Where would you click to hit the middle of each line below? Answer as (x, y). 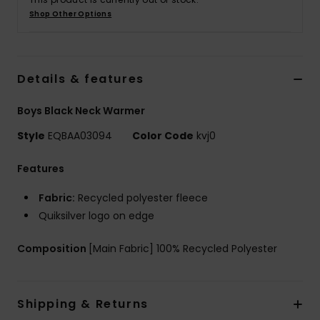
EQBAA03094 (80, 136)
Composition (53, 249)
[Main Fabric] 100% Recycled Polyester (183, 249)
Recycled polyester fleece (141, 198)
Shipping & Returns (83, 304)
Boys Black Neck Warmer (81, 111)
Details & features (81, 79)
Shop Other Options (71, 14)
